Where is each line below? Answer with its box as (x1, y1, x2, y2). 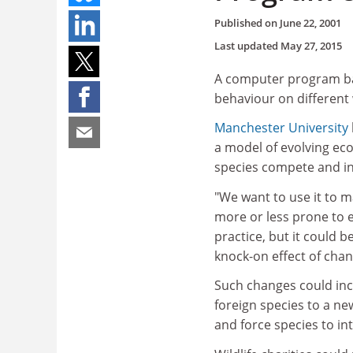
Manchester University (214, 119, 348, 136)
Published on (214, 15, 280, 30)
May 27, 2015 (281, 38, 342, 53)
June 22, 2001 (280, 15, 341, 30)
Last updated (214, 38, 281, 53)
